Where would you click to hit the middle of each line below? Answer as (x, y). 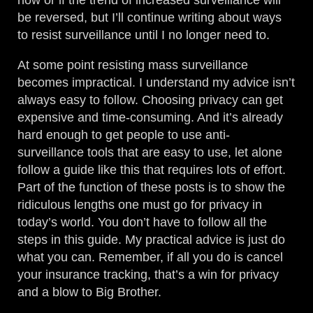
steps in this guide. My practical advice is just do (152, 240)
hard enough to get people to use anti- (124, 135)
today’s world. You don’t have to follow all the (143, 223)
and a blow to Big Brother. (90, 292)
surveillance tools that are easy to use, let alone (150, 153)
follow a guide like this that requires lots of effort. (152, 170)
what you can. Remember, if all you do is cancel (151, 257)
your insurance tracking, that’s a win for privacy (148, 275)
